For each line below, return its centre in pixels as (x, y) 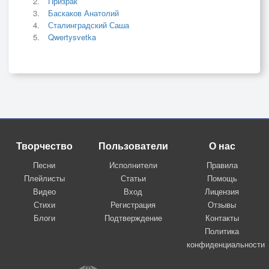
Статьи (133, 178)
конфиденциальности (225, 244)
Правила (222, 165)
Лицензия (222, 191)
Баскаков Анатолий (83, 13)
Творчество (44, 145)
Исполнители (133, 165)
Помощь (222, 178)
